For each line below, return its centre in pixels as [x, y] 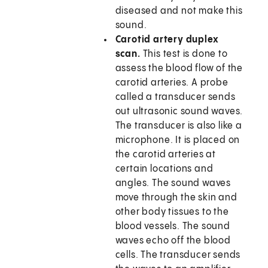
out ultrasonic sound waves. [179, 112]
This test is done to [185, 54]
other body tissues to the [172, 212]
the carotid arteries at [166, 155]
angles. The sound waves [173, 184]
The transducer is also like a [179, 126]
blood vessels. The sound [173, 227]
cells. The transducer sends [178, 255]
